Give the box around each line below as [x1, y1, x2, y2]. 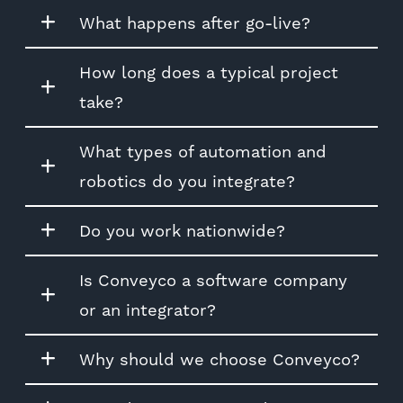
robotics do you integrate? [79, 171, 295, 191]
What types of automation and [79, 141, 327, 161]
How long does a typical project [79, 62, 338, 82]
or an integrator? [79, 300, 216, 319]
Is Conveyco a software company [79, 270, 347, 290]
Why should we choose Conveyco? [79, 349, 360, 369]
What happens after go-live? [79, 13, 310, 32]
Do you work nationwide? [79, 220, 285, 240]
